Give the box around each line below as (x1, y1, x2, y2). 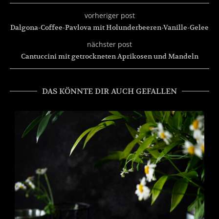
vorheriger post (84, 10, 135, 20)
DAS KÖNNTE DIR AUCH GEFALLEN (42, 86, 177, 96)
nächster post (87, 39, 132, 49)
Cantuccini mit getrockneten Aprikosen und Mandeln (21, 51, 198, 61)
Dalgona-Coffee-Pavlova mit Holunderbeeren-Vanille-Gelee (10, 22, 209, 32)
